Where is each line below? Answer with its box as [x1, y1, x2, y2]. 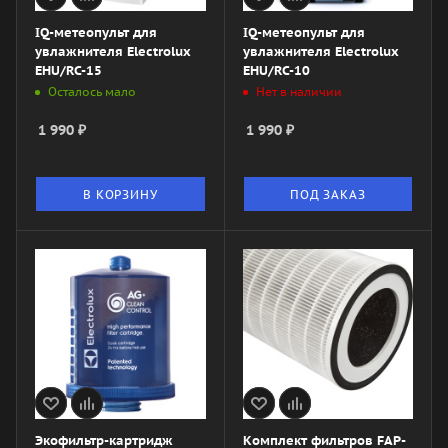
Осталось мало [48, 84, 136, 100]
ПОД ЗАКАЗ [290, 186, 366, 202]
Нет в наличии [255, 84, 342, 100]
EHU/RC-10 [242, 61, 310, 79]
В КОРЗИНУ [83, 186, 158, 202]
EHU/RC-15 [35, 61, 102, 79]
